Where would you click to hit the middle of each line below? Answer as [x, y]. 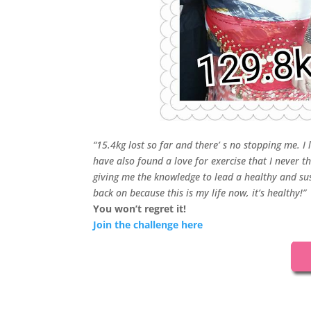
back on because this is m [149, 193]
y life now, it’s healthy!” [255, 193]
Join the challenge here [148, 225]
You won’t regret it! [140, 209]
